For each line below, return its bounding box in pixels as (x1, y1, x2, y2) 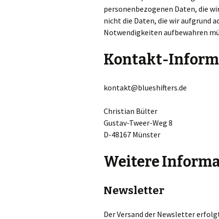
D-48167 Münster (104, 130, 160, 139)
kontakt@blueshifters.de (104, 83, 187, 92)
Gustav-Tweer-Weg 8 (104, 118, 173, 128)
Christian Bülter (104, 106, 157, 116)
